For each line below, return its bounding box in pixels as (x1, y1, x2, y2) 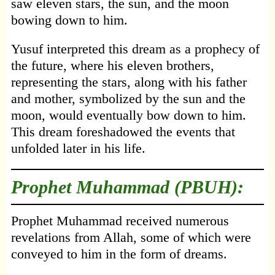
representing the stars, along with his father (10, 74, 247, 90)
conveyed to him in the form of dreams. (10, 246, 227, 262)
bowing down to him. (10, 12, 128, 28)
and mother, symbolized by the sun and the (10, 91, 246, 107)
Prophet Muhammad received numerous (10, 213, 229, 229)
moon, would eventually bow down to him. (10, 107, 246, 123)
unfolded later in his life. (10, 141, 145, 157)
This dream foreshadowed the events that (10, 124, 235, 140)
